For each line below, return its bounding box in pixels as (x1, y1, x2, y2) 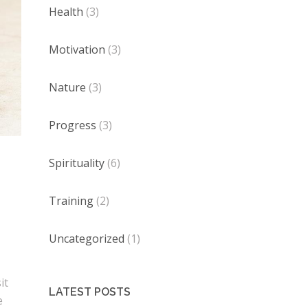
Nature (49, 80, 86, 95)
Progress (49, 118, 96, 133)
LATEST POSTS (49, 285, 131, 298)
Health (49, 4, 83, 19)
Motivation (49, 42, 105, 57)
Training (49, 193, 93, 208)
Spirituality (49, 155, 104, 170)
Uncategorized (49, 231, 124, 246)
